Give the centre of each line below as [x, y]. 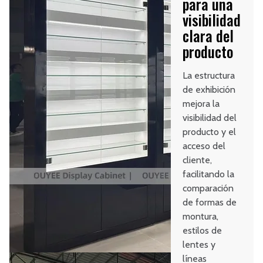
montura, [201, 217]
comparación [208, 188]
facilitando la [209, 174]
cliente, [198, 160]
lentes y [199, 245]
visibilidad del [210, 118]
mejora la [201, 104]
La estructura [209, 76]
